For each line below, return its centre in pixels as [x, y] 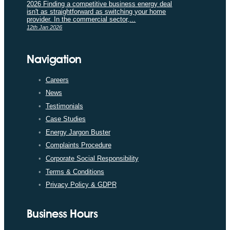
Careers [57, 80]
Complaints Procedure [78, 145]
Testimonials [64, 106]
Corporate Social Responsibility [92, 159]
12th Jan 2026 [45, 27]
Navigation [54, 59]
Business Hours [62, 213]
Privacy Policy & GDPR [81, 185]
